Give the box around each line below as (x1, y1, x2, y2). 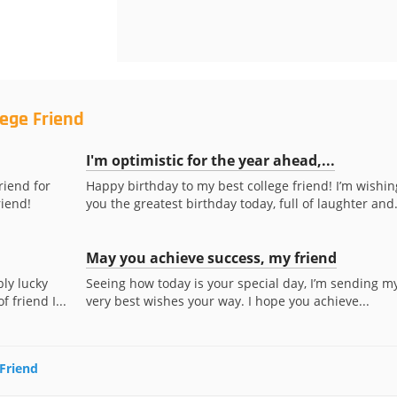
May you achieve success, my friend (85, 248, 337, 268)
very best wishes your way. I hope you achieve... (85, 292, 370, 309)
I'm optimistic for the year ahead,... (85, 151, 335, 170)
